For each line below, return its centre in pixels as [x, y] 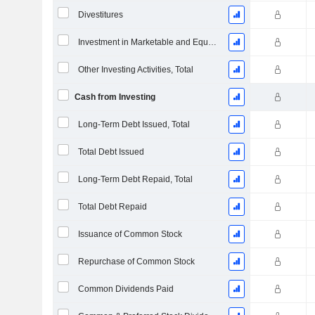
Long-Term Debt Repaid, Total [135, 179]
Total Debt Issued [111, 152]
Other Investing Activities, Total [135, 70]
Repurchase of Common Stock [136, 262]
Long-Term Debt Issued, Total [134, 124]
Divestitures [100, 15]
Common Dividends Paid [126, 289]
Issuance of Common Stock [130, 234]
